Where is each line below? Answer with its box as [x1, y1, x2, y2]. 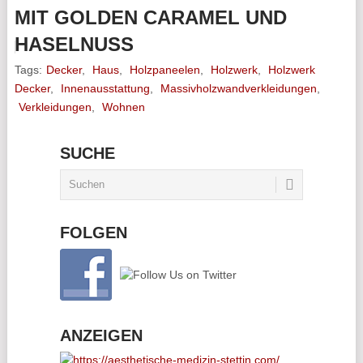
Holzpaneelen [129, 62, 200, 76]
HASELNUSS [14, 32, 134, 55]
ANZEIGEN [59, 326, 143, 344]
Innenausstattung [60, 81, 150, 95]
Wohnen [101, 100, 145, 113]
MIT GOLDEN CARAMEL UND [14, 6, 287, 28]
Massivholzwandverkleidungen [160, 81, 317, 95]
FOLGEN [59, 223, 127, 241]
